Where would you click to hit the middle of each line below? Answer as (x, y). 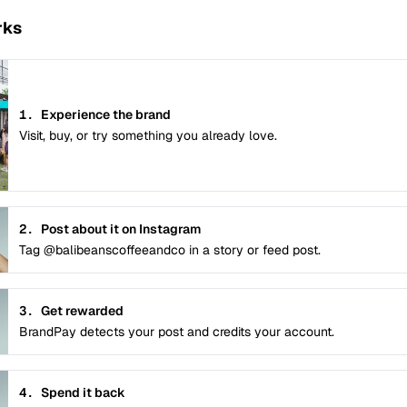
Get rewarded (82, 311)
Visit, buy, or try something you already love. (148, 135)
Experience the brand (106, 114)
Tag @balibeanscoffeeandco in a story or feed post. (170, 250)
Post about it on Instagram (121, 229)
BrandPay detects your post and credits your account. (177, 332)
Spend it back (83, 393)
